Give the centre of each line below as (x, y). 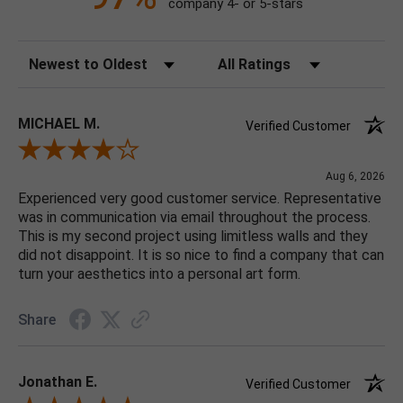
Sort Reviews (56, 59)
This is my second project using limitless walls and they (193, 237)
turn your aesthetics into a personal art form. (159, 274)
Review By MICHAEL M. (81, 152)
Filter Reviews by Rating (276, 59)
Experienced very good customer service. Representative (200, 199)
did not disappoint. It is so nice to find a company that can (201, 255)
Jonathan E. (58, 382)
